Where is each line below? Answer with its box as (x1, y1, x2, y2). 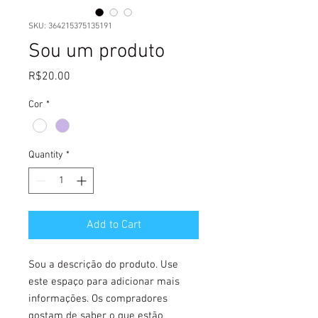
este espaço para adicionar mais (28, 275, 180, 289)
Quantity (28, 149, 63, 162)
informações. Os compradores (28, 292, 168, 306)
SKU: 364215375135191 (28, 21, 112, 31)
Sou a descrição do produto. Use (28, 258, 178, 272)
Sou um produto (28, 40, 165, 64)
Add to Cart (86, 218, 141, 233)
